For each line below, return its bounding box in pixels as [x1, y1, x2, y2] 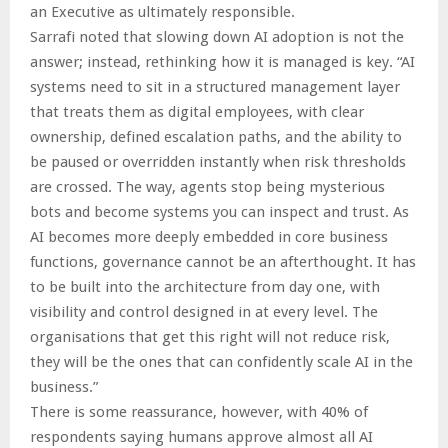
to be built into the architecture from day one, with [30, 278, 380, 297]
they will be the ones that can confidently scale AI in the [30, 353, 413, 372]
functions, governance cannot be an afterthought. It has [30, 253, 416, 272]
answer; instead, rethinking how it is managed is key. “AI [30, 53, 415, 72]
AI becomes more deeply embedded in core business [30, 228, 388, 247]
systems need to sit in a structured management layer [30, 78, 400, 97]
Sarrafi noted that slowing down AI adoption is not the [30, 28, 404, 47]
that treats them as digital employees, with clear [30, 103, 364, 122]
